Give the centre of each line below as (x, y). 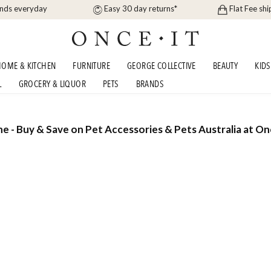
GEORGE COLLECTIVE (162, 66)
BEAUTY (225, 66)
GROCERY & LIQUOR (52, 84)
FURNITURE (92, 66)
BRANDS (150, 84)
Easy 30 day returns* (141, 9)
